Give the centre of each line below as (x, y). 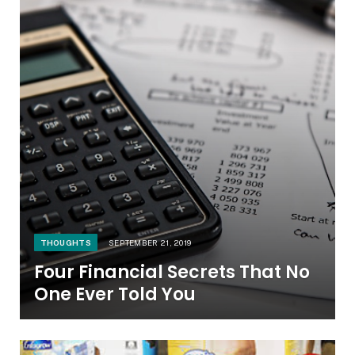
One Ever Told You (115, 294)
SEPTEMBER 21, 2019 (150, 242)
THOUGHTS (65, 242)
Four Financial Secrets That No (172, 272)
